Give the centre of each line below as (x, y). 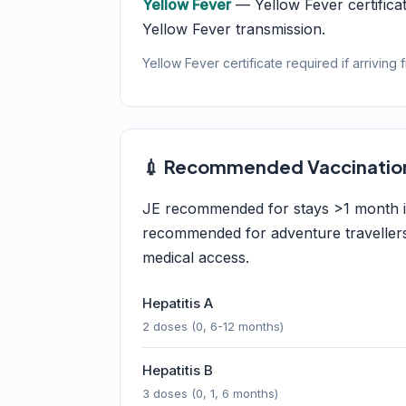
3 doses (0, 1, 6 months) (210, 393)
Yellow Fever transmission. (234, 29)
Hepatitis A (178, 303)
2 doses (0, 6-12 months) (213, 326)
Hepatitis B (178, 370)
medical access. (196, 257)
